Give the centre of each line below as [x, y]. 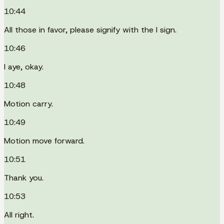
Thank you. [24, 177]
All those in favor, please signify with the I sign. [90, 29]
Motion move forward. [44, 140]
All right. [19, 214]
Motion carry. [28, 103]
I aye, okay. [24, 66]
